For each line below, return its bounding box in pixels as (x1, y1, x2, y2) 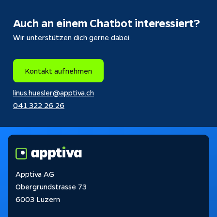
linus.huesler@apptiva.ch (13, 87, 94, 97)
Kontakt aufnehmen (24, 65, 92, 76)
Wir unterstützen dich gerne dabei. (13, 32, 131, 42)
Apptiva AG (15, 169, 54, 179)
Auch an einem (13, 15, 90, 30)
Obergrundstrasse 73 (15, 181, 87, 191)
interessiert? (132, 15, 200, 30)
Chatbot (89, 15, 132, 30)
